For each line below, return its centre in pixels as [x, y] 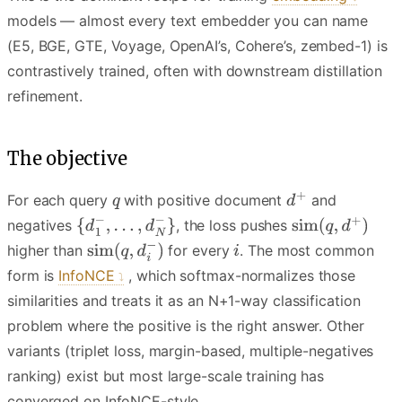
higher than [47, 250]
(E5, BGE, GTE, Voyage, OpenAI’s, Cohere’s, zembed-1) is [197, 45]
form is [33, 275]
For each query [60, 200]
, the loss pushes [234, 225]
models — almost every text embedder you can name [188, 20]
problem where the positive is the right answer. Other [186, 325]
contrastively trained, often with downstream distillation [195, 70]
